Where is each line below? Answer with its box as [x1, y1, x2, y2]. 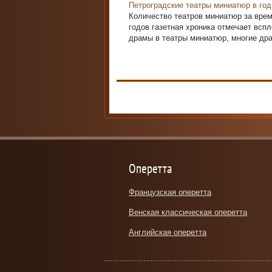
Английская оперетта [129, 228, 206, 237]
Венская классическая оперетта [129, 208, 247, 217]
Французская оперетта [129, 188, 211, 197]
